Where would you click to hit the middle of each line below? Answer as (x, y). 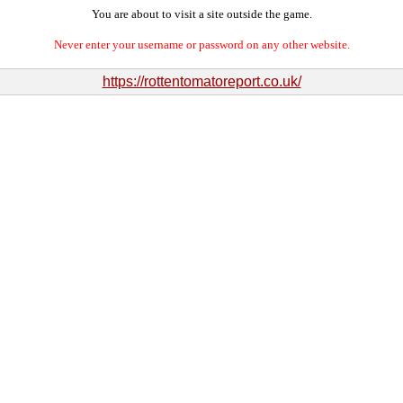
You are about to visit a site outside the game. (201, 14)
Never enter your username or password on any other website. (201, 45)
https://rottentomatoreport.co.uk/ (201, 81)
